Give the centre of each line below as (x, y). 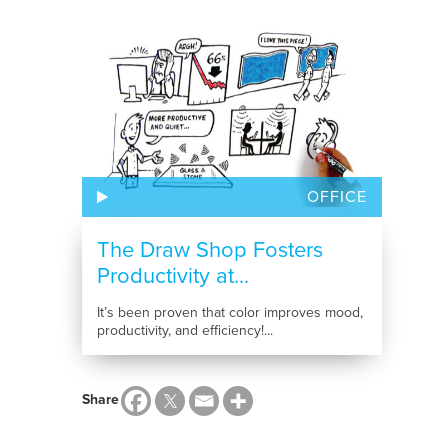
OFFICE (336, 196)
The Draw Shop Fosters (209, 250)
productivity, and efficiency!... (184, 330)
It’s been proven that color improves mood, (229, 312)
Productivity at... (172, 276)
